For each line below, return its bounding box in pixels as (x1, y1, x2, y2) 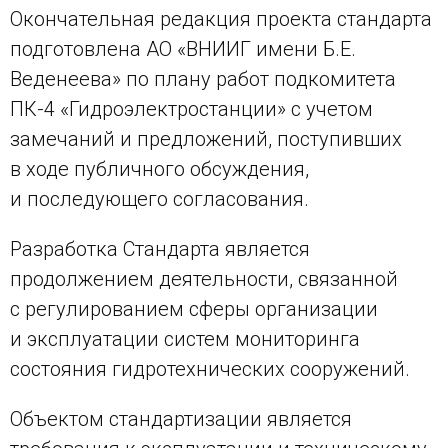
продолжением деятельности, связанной (10, 267, 398, 292)
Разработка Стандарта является (10, 237, 310, 262)
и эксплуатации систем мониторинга (10, 327, 360, 352)
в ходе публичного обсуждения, (10, 157, 309, 182)
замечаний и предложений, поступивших (10, 127, 402, 152)
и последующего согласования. (10, 187, 309, 212)
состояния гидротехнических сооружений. (10, 357, 410, 382)
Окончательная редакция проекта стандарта (10, 7, 432, 32)
